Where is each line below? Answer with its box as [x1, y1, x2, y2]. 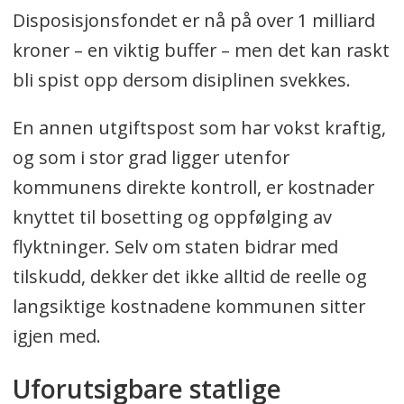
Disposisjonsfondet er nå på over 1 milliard [12, 7, 375, 32]
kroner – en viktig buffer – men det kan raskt [12, 37, 390, 62]
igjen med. [12, 323, 101, 348]
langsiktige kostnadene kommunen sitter [12, 293, 365, 318]
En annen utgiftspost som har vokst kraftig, [12, 115, 386, 140]
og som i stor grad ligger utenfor [12, 144, 289, 170]
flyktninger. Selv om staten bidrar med [12, 234, 338, 259]
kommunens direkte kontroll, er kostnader [12, 174, 374, 199]
